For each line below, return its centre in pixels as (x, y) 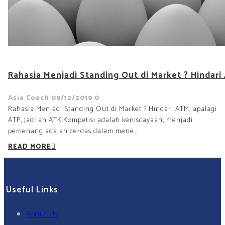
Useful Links (32, 190)
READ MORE (30, 147)
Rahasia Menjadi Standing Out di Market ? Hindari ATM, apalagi (113, 109)
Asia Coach (29, 98)
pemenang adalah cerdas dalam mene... (73, 131)
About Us (42, 214)
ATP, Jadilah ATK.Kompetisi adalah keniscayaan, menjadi (100, 120)
